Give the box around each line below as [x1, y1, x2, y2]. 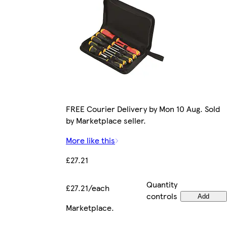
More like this [66, 134, 115, 146]
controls [146, 190, 177, 202]
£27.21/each [66, 182, 109, 194]
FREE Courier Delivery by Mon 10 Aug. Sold [66, 103, 220, 115]
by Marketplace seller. [66, 115, 146, 127]
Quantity [146, 178, 177, 191]
